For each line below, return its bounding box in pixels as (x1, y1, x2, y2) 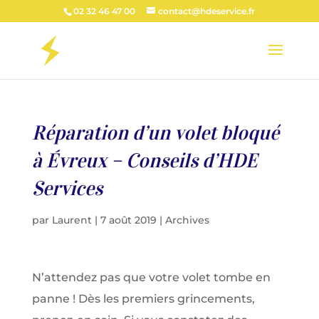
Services (31, 176, 103, 201)
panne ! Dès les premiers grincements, (31, 292, 255, 305)
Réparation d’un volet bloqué (31, 120, 279, 145)
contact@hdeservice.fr (158, 6, 256, 16)
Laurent (51, 214, 92, 226)
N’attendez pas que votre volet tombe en (31, 271, 271, 284)
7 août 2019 (100, 214, 157, 226)
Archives (164, 214, 209, 226)
